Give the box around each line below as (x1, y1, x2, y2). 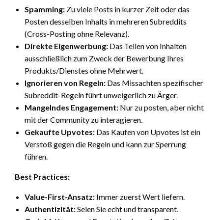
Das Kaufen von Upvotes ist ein (95, 127, 200, 137)
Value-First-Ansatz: (25, 192, 95, 201)
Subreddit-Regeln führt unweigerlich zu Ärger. (25, 90, 178, 100)
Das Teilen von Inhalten (108, 41, 187, 51)
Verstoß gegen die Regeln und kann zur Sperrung (25, 139, 186, 149)
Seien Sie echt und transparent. (76, 204, 178, 214)
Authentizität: (25, 204, 76, 214)
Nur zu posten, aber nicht (118, 102, 204, 112)
